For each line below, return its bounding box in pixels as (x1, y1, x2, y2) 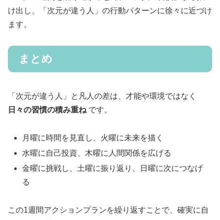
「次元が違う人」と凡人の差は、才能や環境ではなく (8, 92, 196, 101)
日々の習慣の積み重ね (8, 106, 86, 114)
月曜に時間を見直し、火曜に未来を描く (22, 134, 164, 142)
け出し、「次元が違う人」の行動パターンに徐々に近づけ (8, 6, 212, 15)
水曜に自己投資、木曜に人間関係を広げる (22, 149, 172, 158)
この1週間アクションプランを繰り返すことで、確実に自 (8, 206, 209, 215)
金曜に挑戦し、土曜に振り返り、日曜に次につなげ (22, 164, 203, 173)
